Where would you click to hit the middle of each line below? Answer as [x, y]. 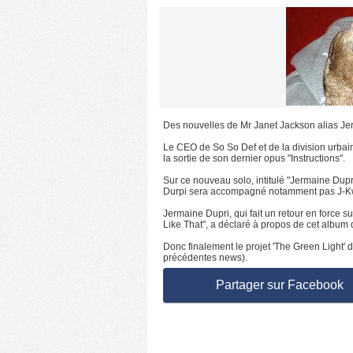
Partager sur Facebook [279, 285]
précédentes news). [205, 258]
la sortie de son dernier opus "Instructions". [254, 158]
